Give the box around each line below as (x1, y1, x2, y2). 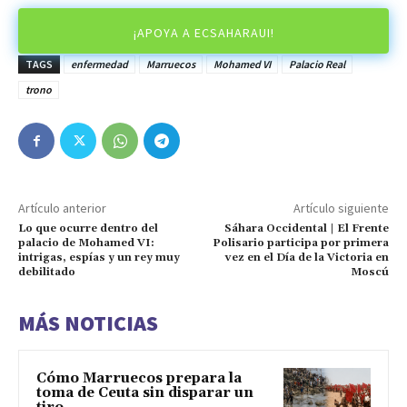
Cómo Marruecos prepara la (36, 370, 242, 388)
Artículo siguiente (293, 200, 389, 217)
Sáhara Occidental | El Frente (223, 222, 389, 236)
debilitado (18, 265, 75, 280)
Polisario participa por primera (212, 236, 389, 251)
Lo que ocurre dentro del (18, 222, 158, 236)
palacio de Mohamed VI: (18, 236, 154, 251)
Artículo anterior (18, 200, 106, 217)
